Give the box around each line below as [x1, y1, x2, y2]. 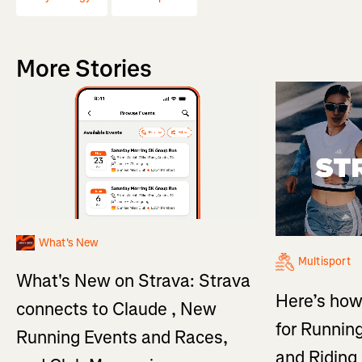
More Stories [16, 53, 152, 86]
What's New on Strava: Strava [16, 268, 250, 293]
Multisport [298, 253, 351, 269]
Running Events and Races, [16, 325, 228, 349]
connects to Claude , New [16, 297, 217, 321]
